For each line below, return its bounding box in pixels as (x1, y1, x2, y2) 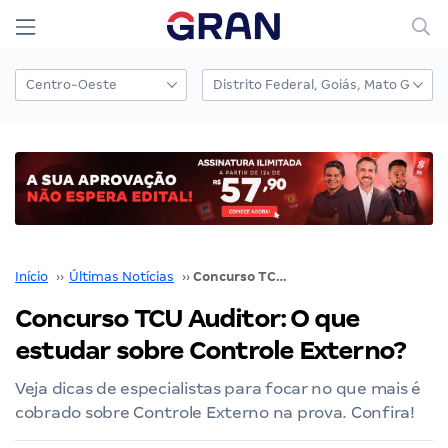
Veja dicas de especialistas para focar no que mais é (15, 378, 421, 398)
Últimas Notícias (69, 268, 174, 284)
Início (15, 268, 48, 284)
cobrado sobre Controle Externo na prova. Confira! (15, 402, 415, 422)
